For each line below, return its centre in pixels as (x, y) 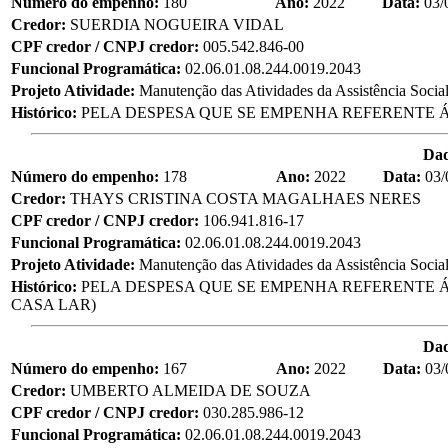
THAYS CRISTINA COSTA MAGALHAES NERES (245, 198)
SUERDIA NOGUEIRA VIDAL (177, 24)
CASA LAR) (53, 304)
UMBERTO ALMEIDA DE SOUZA (190, 390)
